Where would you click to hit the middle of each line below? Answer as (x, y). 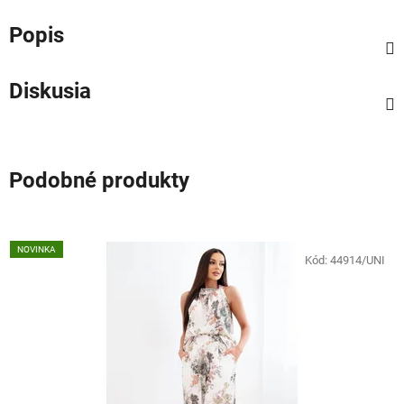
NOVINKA (37, 249)
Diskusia (50, 91)
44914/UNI (358, 260)
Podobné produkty (99, 180)
